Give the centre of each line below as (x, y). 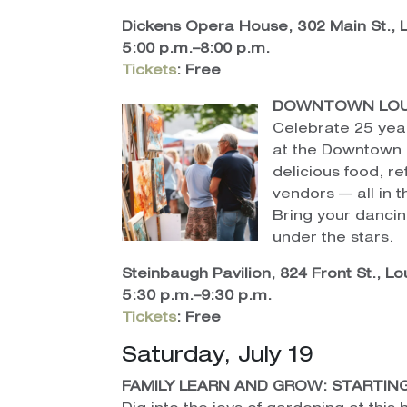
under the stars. (333, 239)
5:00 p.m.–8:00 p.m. (196, 50)
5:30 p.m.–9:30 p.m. (197, 297)
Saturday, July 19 (218, 357)
